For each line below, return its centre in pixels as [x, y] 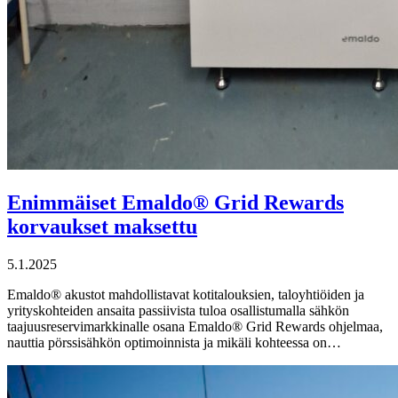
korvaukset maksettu [102, 227]
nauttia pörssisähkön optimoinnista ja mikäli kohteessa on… [174, 343]
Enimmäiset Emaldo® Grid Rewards [175, 203]
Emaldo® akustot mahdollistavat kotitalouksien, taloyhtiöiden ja [186, 295]
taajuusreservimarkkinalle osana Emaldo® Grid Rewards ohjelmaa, [195, 327]
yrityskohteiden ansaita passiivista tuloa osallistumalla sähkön [178, 311]
